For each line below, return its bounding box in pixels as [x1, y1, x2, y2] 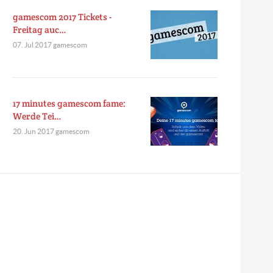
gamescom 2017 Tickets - [12, 11, 112, 23]
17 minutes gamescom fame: [12, 97, 126, 109]
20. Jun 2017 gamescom [12, 127, 90, 135]
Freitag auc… [12, 24, 66, 35]
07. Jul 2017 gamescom [12, 41, 87, 49]
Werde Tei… [12, 110, 62, 122]
